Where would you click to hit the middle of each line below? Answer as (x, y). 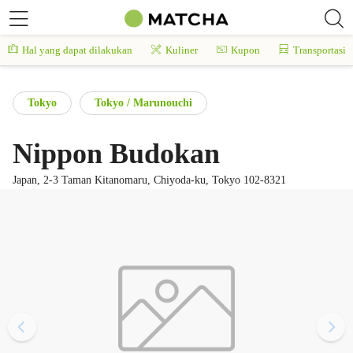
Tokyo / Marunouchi (143, 103)
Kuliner (182, 50)
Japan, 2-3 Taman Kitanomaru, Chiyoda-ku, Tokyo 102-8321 (149, 180)
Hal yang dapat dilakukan (77, 50)
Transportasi (320, 50)
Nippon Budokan (116, 154)
